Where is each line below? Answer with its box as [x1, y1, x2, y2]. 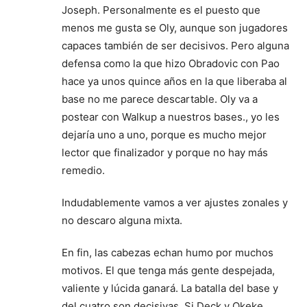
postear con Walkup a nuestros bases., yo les [62, 110, 280, 124]
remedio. [62, 164, 105, 177]
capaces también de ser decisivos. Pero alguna [62, 39, 289, 53]
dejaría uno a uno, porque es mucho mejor [62, 128, 267, 142]
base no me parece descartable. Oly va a [62, 93, 258, 106]
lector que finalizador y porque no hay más [62, 146, 268, 160]
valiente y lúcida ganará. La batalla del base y [62, 282, 278, 295]
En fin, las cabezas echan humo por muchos [62, 246, 273, 260]
